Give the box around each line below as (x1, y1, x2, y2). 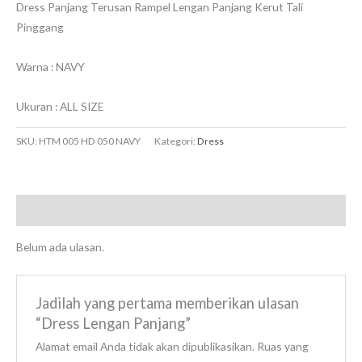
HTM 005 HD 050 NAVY (39, 135, 141, 148)
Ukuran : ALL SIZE (16, 99, 103, 113)
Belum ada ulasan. (16, 240, 104, 255)
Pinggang (16, 19, 64, 34)
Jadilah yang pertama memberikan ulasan (35, 294, 299, 313)
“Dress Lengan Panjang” (35, 314, 191, 333)
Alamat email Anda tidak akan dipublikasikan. (35, 339, 255, 354)
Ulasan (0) (16, 203, 69, 217)
